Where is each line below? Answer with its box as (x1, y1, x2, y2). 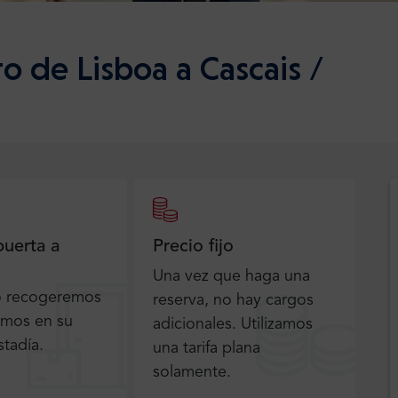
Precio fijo (153, 238, 235, 257)
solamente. (153, 364, 232, 381)
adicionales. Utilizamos (153, 316, 314, 333)
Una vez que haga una (153, 268, 311, 285)
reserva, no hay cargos (153, 292, 314, 309)
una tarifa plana (153, 340, 261, 357)
